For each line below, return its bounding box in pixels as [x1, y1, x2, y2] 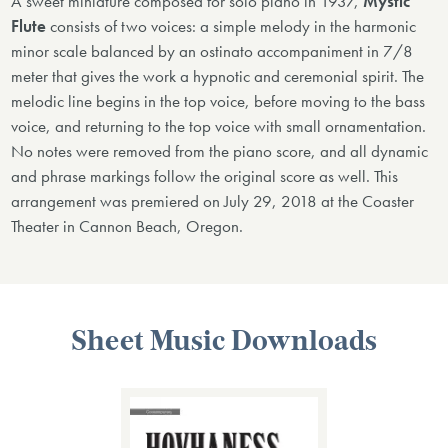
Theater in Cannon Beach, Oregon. [11, 216, 244, 238]
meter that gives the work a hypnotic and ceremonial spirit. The [11, 66, 425, 88]
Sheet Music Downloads [71, 329, 377, 358]
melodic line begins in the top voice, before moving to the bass [11, 91, 426, 113]
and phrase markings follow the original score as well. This [11, 166, 399, 188]
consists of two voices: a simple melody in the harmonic [46, 16, 417, 38]
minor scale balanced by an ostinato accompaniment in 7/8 [11, 41, 414, 63]
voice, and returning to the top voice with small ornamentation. [11, 116, 427, 138]
